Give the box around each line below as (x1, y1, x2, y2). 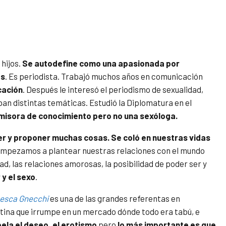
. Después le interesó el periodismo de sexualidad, (23, 84, 203, 95)
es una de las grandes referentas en (48, 193, 180, 204)
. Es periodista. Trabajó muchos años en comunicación (5, 71, 203, 82)
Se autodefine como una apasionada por (22, 58, 180, 69)
